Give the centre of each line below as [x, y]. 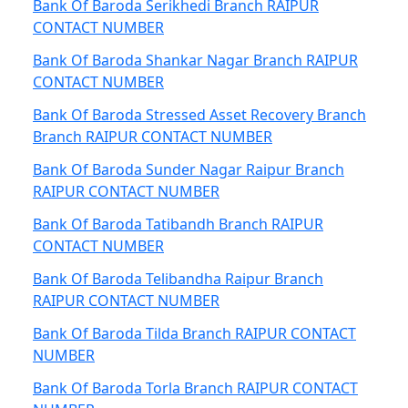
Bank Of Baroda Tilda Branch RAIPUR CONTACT [194, 333]
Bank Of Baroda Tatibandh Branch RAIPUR [178, 224]
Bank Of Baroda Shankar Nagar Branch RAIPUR [195, 60]
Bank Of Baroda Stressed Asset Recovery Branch [199, 115]
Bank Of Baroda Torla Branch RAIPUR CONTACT [195, 388]
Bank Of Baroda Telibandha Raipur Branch [178, 279]
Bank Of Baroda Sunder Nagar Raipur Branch [189, 169]
